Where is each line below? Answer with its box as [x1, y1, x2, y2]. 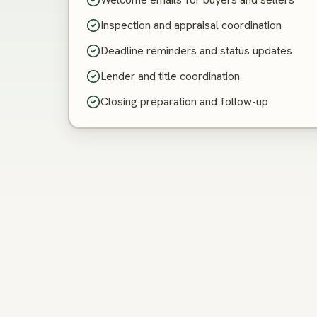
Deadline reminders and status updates [100, 43, 292, 58]
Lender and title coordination [100, 69, 240, 83]
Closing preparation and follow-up [100, 94, 268, 109]
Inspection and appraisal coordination [100, 18, 282, 33]
